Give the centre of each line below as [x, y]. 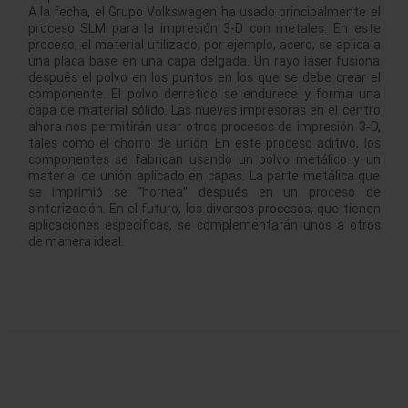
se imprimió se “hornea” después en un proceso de [204, 193]
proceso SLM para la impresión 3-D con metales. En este [204, 29]
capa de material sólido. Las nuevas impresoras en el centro [204, 111]
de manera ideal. [76, 242]
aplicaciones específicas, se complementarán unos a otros [204, 225]
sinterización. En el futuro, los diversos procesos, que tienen [204, 209]
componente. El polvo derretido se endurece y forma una [204, 94]
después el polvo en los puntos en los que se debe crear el [204, 78]
